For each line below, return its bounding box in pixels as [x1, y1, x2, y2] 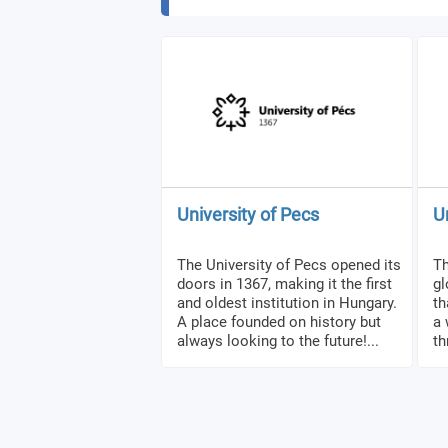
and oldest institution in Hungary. [177, 293, 397, 312]
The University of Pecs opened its [177, 255, 401, 274]
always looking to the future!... [177, 331, 379, 350]
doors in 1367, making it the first [177, 274, 392, 293]
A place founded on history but [177, 312, 381, 331]
